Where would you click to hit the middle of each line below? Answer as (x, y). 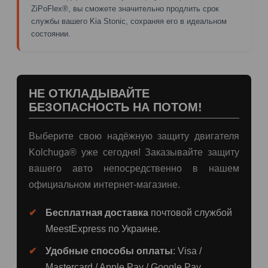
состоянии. (51, 33)
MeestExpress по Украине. (103, 229)
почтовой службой (190, 212)
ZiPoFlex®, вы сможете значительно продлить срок (125, 8)
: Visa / (187, 251)
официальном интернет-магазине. (104, 184)
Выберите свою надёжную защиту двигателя (134, 136)
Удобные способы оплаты (109, 251)
